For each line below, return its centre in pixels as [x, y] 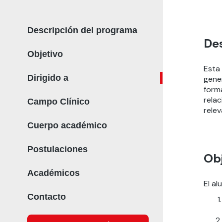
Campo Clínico [58, 102]
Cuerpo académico [67, 125]
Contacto [46, 197]
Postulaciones [57, 149]
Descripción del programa [82, 30]
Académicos [53, 173]
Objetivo [45, 54]
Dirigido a [48, 78]
